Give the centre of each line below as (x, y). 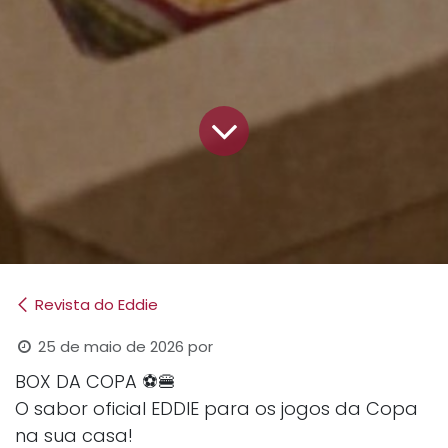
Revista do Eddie (96, 304)
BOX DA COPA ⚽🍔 (95, 381)
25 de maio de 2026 (111, 346)
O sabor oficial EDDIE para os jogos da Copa (216, 408)
